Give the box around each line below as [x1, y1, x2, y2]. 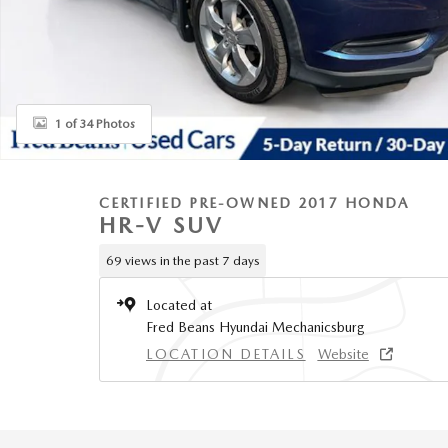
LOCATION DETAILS [146, 346, 306, 362]
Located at [146, 297, 212, 313]
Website [317, 346, 369, 362]
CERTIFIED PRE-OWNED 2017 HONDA [99, 195, 409, 211]
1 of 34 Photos [55, 116, 135, 131]
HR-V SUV [99, 212, 224, 238]
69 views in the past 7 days [105, 252, 260, 268]
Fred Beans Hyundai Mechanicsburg [146, 319, 365, 335]
